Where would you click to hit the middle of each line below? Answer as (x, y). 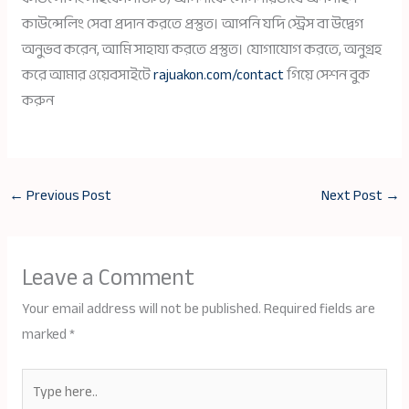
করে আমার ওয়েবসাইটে (86, 75)
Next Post (353, 195)
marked (45, 334)
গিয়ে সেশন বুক (326, 75)
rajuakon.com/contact (218, 75)
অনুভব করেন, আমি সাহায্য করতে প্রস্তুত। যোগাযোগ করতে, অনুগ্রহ (201, 49)
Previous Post (68, 195)
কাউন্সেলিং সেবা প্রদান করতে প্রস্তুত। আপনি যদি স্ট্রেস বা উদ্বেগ (192, 24)
